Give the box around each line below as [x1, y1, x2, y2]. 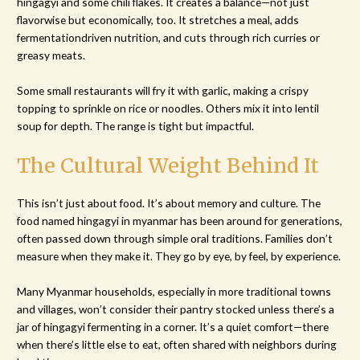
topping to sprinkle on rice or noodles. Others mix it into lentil [17, 100, 320, 115]
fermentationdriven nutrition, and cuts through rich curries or [17, 30, 321, 44]
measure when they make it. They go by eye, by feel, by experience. [17, 248, 342, 263]
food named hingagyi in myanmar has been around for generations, [17, 213, 343, 227]
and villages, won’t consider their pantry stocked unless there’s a [17, 301, 335, 316]
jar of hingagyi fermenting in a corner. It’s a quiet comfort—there [17, 319, 329, 333]
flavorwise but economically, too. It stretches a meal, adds [17, 12, 300, 27]
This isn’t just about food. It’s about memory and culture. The [17, 195, 321, 210]
